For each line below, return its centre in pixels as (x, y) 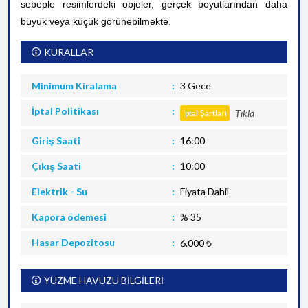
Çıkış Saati (56, 166)
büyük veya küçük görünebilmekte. (96, 21)
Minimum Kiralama (74, 86)
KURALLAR (69, 52)
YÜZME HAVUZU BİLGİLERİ (104, 280)
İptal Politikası (65, 111)
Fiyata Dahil (204, 191)
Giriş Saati (56, 141)
